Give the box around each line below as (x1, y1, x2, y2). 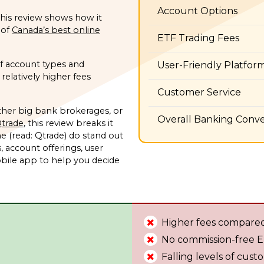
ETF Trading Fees (157, 32, 240, 44)
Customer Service (157, 86, 242, 98)
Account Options (157, 5, 238, 16)
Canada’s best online (12, 24, 100, 35)
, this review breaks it (24, 117, 113, 128)
